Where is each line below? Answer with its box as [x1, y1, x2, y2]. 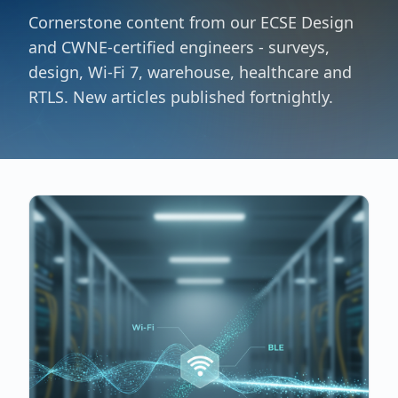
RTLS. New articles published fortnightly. [28, 86, 333, 107]
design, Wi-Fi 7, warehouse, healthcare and [28, 61, 352, 83]
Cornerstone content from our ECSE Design [28, 12, 354, 33]
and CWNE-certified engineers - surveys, [28, 36, 330, 58]
